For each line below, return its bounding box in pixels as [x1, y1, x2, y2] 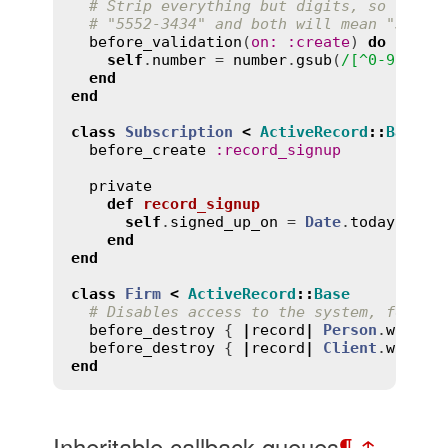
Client [322, 338, 377, 357]
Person [322, 320, 377, 339]
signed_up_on [169, 212, 278, 231]
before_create [88, 140, 206, 159]
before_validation [88, 32, 242, 51]
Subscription [124, 122, 233, 141]
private [88, 176, 152, 195]
